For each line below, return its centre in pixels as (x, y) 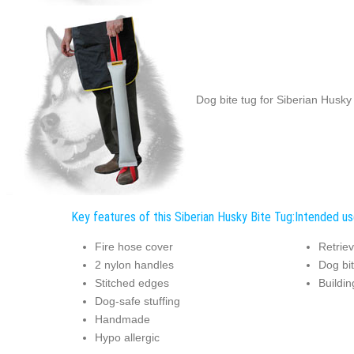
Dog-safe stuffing (137, 301)
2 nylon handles (134, 265)
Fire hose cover (134, 247)
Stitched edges (132, 283)
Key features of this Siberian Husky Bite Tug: (183, 217)
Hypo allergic (127, 338)
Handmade (122, 320)
